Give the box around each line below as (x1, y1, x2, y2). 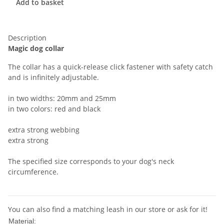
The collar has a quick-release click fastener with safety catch (8, 62, 213, 71)
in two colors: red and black (8, 104, 100, 113)
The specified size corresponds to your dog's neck (8, 156, 174, 166)
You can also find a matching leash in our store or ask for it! (8, 204, 207, 214)
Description (8, 33, 46, 42)
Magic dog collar (8, 43, 64, 53)
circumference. (8, 167, 58, 176)
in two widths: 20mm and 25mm (8, 93, 116, 103)
